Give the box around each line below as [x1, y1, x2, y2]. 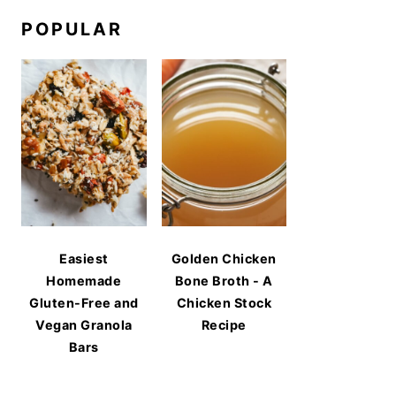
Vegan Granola [35, 316, 133, 332]
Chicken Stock [176, 294, 271, 310]
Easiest [59, 250, 109, 266]
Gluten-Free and [29, 294, 139, 310]
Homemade [46, 272, 122, 288]
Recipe [201, 316, 247, 332]
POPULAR [21, 19, 123, 41]
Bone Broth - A [174, 272, 273, 288]
